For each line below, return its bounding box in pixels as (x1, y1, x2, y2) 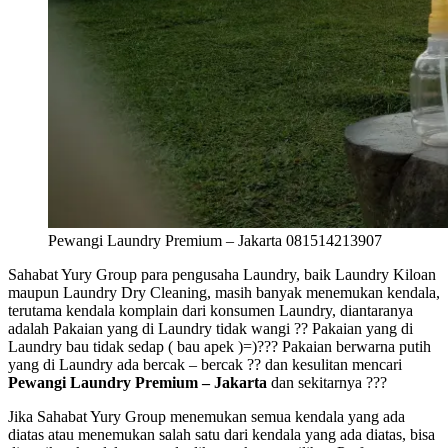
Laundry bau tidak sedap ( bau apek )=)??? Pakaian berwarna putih (8, 337, 431, 355)
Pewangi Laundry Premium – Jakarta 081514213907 (48, 231, 382, 249)
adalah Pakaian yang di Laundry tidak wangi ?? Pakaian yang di (8, 319, 413, 337)
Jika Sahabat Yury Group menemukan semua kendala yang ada (8, 407, 405, 425)
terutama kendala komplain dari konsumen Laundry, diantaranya (8, 301, 413, 319)
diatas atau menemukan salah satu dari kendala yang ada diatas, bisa (8, 425, 435, 443)
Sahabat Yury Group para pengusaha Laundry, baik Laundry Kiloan (8, 265, 436, 283)
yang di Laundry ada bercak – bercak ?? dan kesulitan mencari (8, 355, 402, 373)
